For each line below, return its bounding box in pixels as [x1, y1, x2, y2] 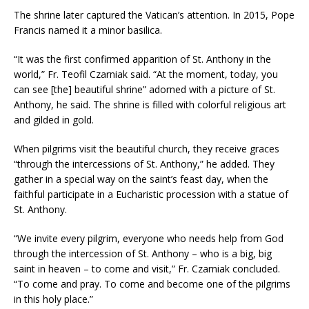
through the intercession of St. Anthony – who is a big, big [14, 246, 272, 260]
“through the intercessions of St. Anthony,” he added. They [14, 157, 275, 170]
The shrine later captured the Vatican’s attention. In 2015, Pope [14, 8, 295, 21]
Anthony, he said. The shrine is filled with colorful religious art [14, 97, 286, 111]
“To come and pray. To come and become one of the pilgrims [14, 277, 290, 290]
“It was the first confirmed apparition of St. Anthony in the [14, 52, 271, 66]
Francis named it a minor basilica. [14, 23, 162, 37]
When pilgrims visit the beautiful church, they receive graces [14, 141, 279, 155]
